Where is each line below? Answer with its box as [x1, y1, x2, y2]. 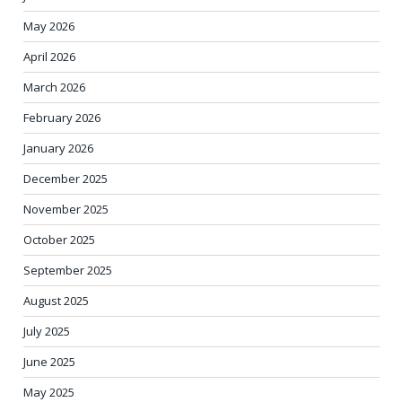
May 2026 [23, 18, 74, 34]
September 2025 [23, 262, 112, 278]
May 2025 [23, 384, 74, 400]
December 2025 [23, 170, 108, 187]
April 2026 [23, 48, 75, 65]
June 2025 [23, 354, 75, 370]
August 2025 [23, 293, 89, 309]
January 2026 [23, 140, 93, 156]
